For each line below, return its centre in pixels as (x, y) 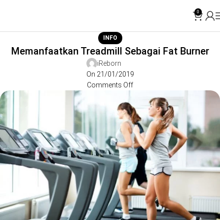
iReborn (109, 63)
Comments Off (110, 85)
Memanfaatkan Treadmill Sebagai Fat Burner (110, 51)
